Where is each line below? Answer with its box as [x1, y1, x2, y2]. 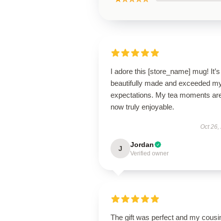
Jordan [130, 141, 154, 148]
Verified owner [130, 150, 169, 157]
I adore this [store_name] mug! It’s [110, 67, 220, 75]
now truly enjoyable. [110, 103, 174, 111]
